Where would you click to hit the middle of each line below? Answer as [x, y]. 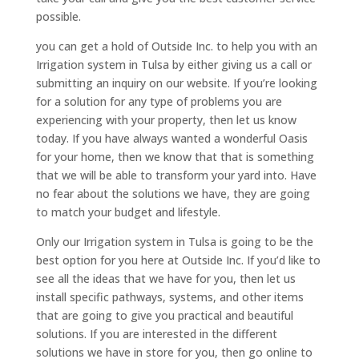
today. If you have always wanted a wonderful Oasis [171, 138]
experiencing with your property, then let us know [166, 119]
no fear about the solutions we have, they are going [173, 193]
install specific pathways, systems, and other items [169, 296]
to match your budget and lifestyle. [128, 212]
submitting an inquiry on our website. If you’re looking [176, 83]
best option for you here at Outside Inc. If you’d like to [178, 260]
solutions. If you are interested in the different [156, 333]
